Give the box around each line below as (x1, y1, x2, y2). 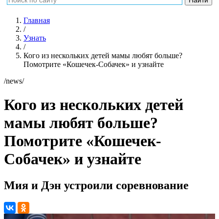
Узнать (23, 34, 46, 42)
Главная (23, 16, 50, 24)
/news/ (4, 77, 24, 85)
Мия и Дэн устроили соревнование (4, 178, 189, 192)
